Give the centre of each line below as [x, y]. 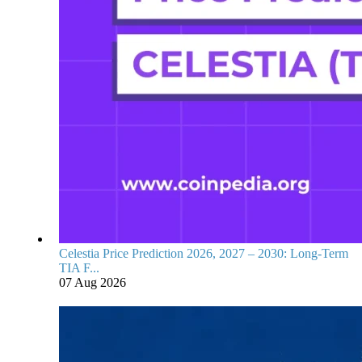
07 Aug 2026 [93, 282]
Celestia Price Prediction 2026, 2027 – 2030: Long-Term [204, 253]
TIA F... [79, 268]
